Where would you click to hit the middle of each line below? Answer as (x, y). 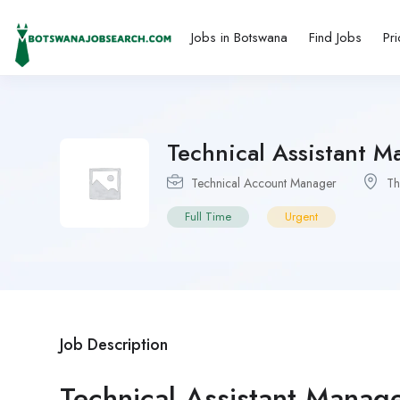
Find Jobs (335, 38)
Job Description (114, 345)
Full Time (208, 217)
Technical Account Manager (264, 183)
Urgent (301, 217)
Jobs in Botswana (239, 38)
